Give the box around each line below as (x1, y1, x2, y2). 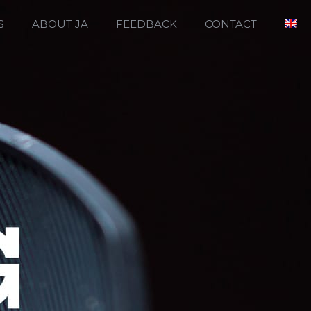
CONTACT (205, 17, 257, 31)
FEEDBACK (116, 17, 177, 31)
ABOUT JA (32, 17, 88, 31)
